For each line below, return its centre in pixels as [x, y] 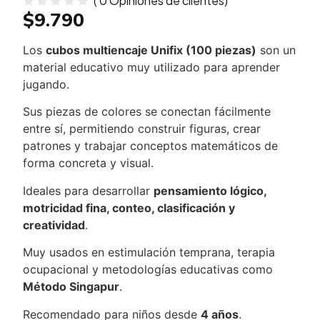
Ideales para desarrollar [89, 190]
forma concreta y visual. [89, 163]
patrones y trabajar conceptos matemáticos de [151, 146]
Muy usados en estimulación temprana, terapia [149, 252]
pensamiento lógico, [210, 190]
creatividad [54, 225]
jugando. [46, 84]
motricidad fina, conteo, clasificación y [129, 207]
